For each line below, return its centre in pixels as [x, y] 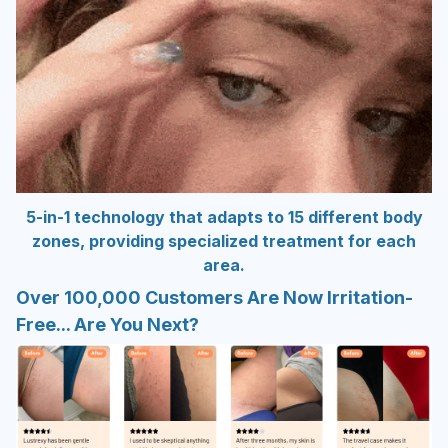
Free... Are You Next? [107, 324]
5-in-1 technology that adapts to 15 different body [224, 217]
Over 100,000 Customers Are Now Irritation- [214, 297]
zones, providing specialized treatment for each [224, 241]
